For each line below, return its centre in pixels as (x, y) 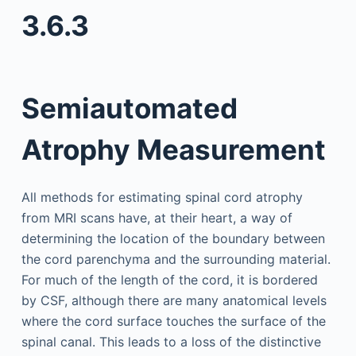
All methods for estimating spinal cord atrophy (162, 197)
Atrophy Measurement (173, 149)
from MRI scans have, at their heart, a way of (157, 217)
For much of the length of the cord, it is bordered (169, 279)
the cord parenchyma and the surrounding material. (176, 259)
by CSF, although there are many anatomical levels (174, 300)
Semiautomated (129, 108)
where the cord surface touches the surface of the (173, 321)
